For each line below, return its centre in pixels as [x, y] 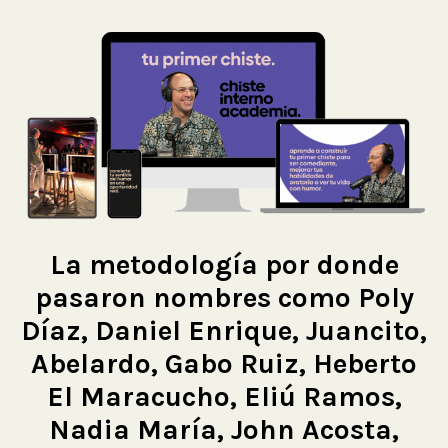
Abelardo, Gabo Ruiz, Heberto [224, 363]
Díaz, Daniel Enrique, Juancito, [224, 330]
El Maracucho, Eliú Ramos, [224, 396]
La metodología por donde [224, 264]
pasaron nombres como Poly [224, 297]
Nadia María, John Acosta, [224, 429]
